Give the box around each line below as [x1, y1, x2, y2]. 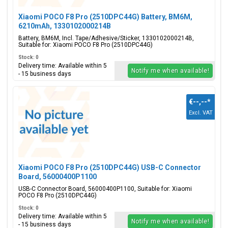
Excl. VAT [189, 109, 213, 116]
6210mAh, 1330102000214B [18, 22, 111, 30]
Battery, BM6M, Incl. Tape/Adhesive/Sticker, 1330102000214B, [18, 35, 194, 42]
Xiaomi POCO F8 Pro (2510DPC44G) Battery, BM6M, [18, 13, 192, 21]
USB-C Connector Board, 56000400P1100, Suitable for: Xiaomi [18, 185, 192, 192]
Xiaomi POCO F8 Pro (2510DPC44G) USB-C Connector [18, 163, 201, 172]
